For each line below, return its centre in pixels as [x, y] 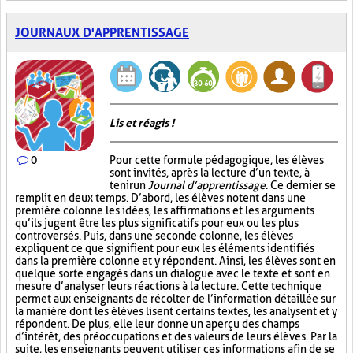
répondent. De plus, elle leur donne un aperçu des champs [157, 324]
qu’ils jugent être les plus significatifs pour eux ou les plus [157, 223]
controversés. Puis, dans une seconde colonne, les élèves [154, 236]
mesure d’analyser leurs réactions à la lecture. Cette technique [168, 286]
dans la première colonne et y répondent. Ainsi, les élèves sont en [175, 261]
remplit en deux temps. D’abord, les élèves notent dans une [160, 198]
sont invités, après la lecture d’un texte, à [210, 173]
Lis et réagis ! [142, 123]
